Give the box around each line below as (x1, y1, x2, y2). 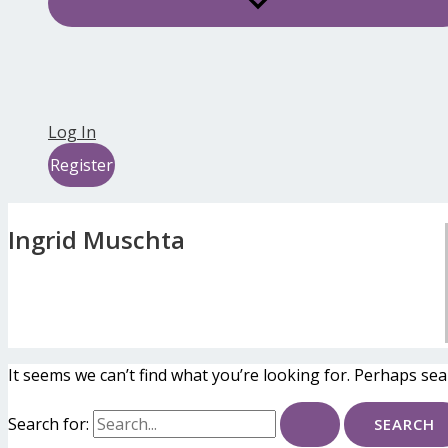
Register (50, 154, 113, 177)
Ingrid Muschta (8, 223, 185, 256)
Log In (48, 121, 96, 144)
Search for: (8, 413, 89, 436)
